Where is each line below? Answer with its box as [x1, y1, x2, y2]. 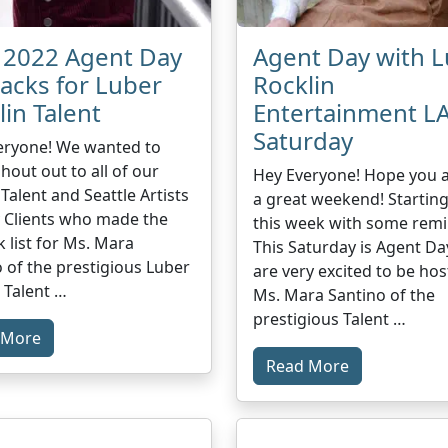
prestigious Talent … [253, 307, 406, 330]
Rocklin [253, 67, 335, 101]
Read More [266, 354, 349, 377]
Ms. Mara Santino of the [253, 283, 435, 306]
